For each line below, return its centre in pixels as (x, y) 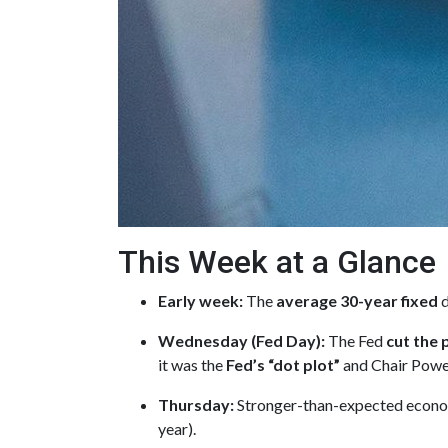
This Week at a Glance (277, 262)
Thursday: (196, 404)
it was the (192, 364)
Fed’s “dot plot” (283, 364)
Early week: (200, 300)
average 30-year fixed (357, 300)
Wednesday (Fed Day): (241, 340)
